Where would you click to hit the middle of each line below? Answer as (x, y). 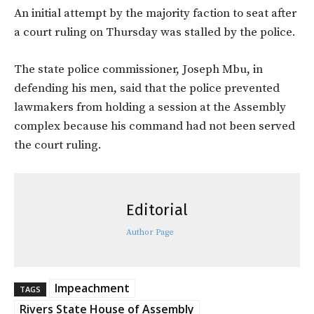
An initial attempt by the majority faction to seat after (155, 13)
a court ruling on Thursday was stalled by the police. (155, 32)
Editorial (157, 210)
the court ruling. (58, 145)
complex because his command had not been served (155, 126)
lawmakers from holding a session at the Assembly (150, 107)
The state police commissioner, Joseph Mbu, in (138, 69)
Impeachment (92, 288)
